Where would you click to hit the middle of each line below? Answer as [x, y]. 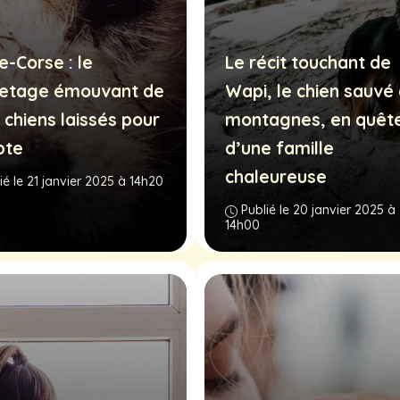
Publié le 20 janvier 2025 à [318, 210]
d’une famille [279, 149]
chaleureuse [275, 177]
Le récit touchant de [308, 63]
